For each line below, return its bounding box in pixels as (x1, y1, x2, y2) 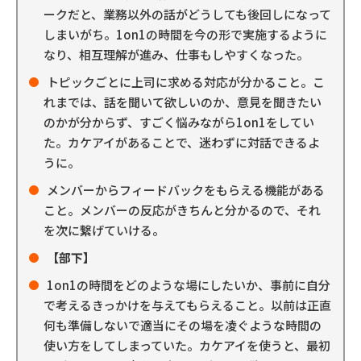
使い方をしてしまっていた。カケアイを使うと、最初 (44, 337, 330, 355)
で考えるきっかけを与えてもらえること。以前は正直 (44, 297, 331, 314)
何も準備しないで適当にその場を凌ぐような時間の (44, 317, 322, 334)
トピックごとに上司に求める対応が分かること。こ (47, 73, 325, 91)
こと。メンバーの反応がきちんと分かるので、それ (44, 201, 321, 219)
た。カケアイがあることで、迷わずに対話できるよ (44, 134, 320, 151)
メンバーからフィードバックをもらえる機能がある (47, 181, 325, 199)
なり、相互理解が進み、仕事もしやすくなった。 (44, 46, 309, 64)
